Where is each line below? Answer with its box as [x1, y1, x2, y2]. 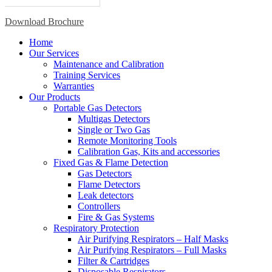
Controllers [78, 201, 120, 211]
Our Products [29, 92, 80, 102]
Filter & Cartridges [78, 256, 149, 266]
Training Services [53, 70, 120, 80]
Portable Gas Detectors [53, 103, 141, 113]
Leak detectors [78, 190, 134, 200]
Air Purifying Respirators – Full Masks [78, 245, 226, 255]
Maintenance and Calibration [53, 59, 164, 69]
